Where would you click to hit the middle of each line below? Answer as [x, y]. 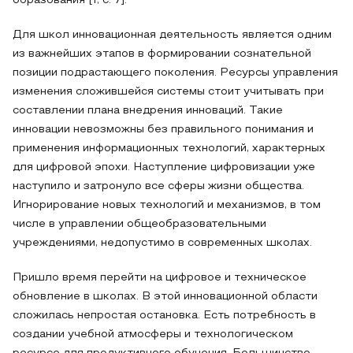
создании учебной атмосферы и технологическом [153, 334]
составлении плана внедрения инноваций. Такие [148, 111]
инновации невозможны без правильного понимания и [163, 130]
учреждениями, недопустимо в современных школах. [162, 243]
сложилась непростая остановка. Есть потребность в [164, 316]
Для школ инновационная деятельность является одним [172, 35]
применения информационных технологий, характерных [169, 149]
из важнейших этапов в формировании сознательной [162, 54]
